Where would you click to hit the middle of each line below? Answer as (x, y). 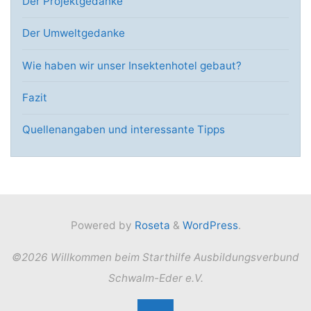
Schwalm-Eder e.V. (155, 278)
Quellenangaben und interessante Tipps (123, 130)
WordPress (210, 226)
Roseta (151, 226)
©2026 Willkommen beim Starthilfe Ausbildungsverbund (155, 257)
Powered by (101, 226)
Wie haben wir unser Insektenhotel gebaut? (132, 65)
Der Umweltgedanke (73, 33)
